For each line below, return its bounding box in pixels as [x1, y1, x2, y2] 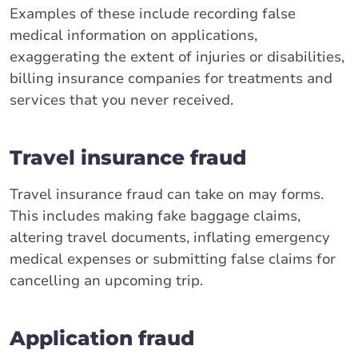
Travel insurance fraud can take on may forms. [10, 184, 324, 204]
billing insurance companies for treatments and [10, 68, 332, 88]
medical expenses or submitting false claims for [10, 249, 336, 268]
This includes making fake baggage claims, [10, 205, 300, 225]
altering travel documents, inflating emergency [10, 227, 330, 247]
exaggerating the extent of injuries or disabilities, [10, 46, 344, 66]
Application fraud [10, 325, 194, 350]
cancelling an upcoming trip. [10, 270, 203, 290]
